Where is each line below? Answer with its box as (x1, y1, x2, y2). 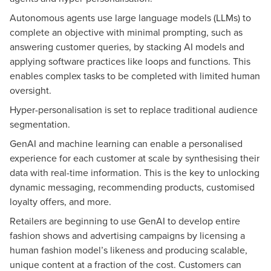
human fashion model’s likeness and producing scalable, (10, 243, 247, 256)
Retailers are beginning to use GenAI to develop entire (10, 214, 240, 227)
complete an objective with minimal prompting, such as (10, 25, 243, 39)
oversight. (10, 83, 51, 97)
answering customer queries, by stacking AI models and (10, 40, 244, 53)
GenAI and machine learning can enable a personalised (10, 137, 243, 150)
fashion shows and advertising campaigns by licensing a (10, 229, 245, 242)
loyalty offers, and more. (10, 195, 114, 208)
